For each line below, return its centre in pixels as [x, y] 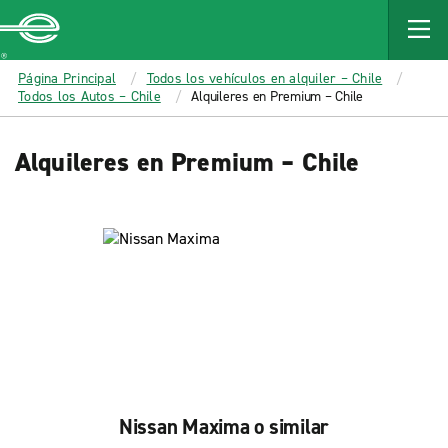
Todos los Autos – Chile [89, 96]
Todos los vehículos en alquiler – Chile [264, 78]
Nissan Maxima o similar [224, 427]
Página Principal [67, 78]
